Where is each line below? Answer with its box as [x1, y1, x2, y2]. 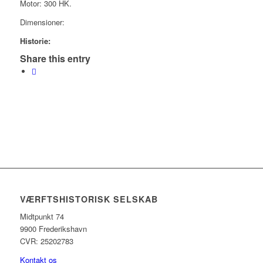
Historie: [19, 35, 50, 46]
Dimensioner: [19, 16, 65, 28]
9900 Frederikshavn [19, 222, 87, 234]
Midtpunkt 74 [19, 210, 64, 222]
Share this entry [19, 51, 90, 65]
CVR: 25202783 [19, 235, 73, 247]
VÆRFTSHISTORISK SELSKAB [19, 193, 158, 205]
